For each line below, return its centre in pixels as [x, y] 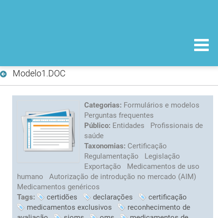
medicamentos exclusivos [69, 207]
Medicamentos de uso [163, 166]
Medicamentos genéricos [58, 187]
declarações [113, 197]
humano [31, 176]
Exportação [104, 166]
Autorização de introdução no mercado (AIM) [123, 176]
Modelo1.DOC [39, 73]
